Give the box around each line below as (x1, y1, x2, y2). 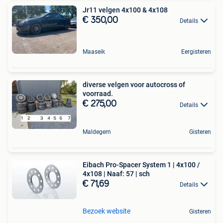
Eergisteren (181, 48, 211, 56)
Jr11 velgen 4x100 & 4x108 (83, 6, 168, 14)
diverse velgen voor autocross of (83, 81, 185, 89)
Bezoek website (83, 207, 130, 215)
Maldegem (83, 128, 111, 135)
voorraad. (83, 90, 113, 98)
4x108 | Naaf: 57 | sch (83, 169, 150, 178)
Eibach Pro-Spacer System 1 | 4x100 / (83, 160, 173, 169)
